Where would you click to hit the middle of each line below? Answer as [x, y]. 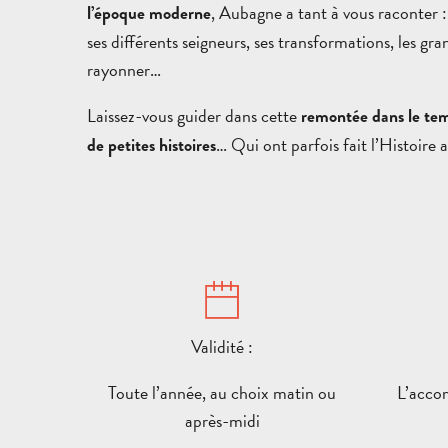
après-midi [222, 420]
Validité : [222, 347]
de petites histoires [151, 145]
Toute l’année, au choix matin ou [222, 392]
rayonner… [124, 69]
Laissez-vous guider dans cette [194, 115]
